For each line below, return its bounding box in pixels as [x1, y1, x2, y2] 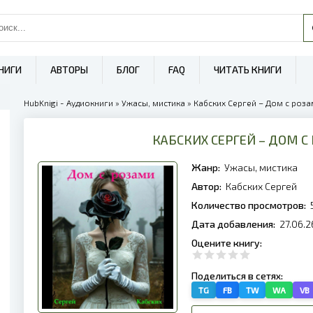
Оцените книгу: [191, 237, 264, 249]
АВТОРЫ [50, 64, 88, 75]
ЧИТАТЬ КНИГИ [214, 64, 282, 75]
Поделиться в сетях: [191, 270, 285, 282]
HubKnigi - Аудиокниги [24, 98, 113, 108]
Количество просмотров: [191, 199, 308, 211]
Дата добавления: [191, 218, 277, 230]
